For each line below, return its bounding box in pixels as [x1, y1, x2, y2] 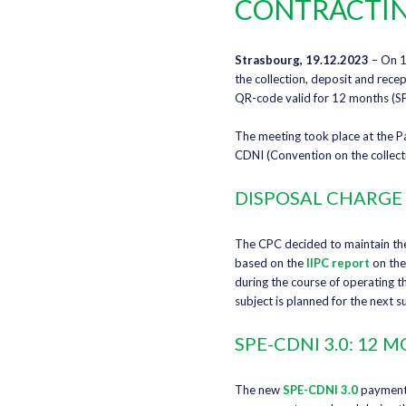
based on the [234, 256, 306, 271]
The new [234, 382, 283, 398]
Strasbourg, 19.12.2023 [234, 53, 369, 67]
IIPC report [305, 256, 370, 271]
